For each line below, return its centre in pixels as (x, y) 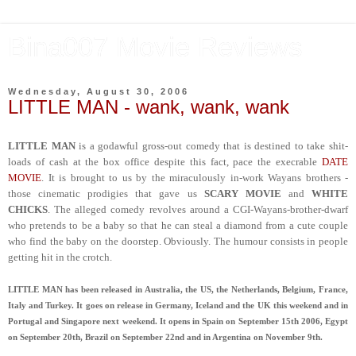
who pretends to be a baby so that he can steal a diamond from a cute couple (178, 225)
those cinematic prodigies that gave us (106, 193)
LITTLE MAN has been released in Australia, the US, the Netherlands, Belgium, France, (178, 289)
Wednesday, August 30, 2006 (99, 91)
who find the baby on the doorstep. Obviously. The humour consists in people (178, 241)
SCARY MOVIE (242, 193)
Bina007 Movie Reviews (155, 47)
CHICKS (28, 209)
